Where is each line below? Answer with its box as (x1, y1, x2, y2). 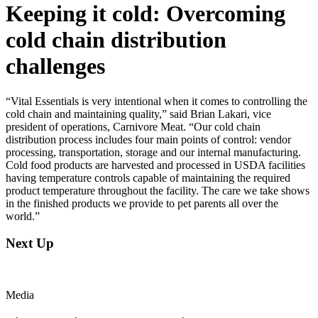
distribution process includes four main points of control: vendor (6, 133, 291, 146)
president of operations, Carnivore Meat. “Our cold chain (6, 120, 261, 133)
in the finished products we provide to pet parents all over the (6, 197, 278, 209)
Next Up (6, 236, 54, 251)
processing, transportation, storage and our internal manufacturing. (6, 146, 301, 158)
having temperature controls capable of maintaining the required (6, 171, 290, 184)
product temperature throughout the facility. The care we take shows (6, 184, 309, 197)
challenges (6, 53, 105, 79)
